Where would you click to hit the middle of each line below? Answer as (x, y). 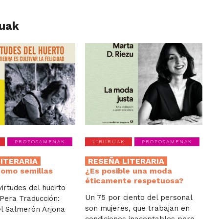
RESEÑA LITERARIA (126, 161)
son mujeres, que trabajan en (138, 208)
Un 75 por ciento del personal (139, 198)
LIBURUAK (109, 142)
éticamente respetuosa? (134, 181)
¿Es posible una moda (129, 171)
